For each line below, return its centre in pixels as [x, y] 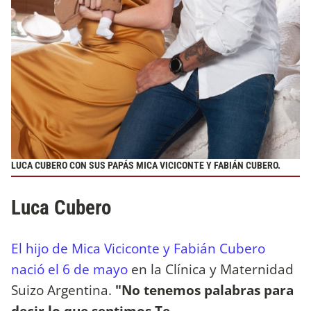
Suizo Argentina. [63, 289]
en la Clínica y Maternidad [211, 269]
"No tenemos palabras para [204, 289]
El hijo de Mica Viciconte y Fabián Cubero [138, 248]
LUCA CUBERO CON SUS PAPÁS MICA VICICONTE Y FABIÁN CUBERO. [146, 165]
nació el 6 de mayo [69, 269]
